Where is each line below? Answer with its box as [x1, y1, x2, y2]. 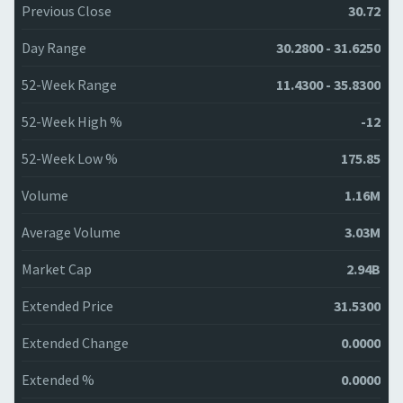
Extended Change [22, 334, 129, 352]
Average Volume [22, 223, 121, 241]
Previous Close [22, 2, 112, 20]
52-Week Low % [22, 149, 118, 167]
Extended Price [22, 297, 113, 315]
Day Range [22, 39, 86, 57]
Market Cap [22, 260, 92, 278]
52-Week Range [22, 76, 117, 94]
